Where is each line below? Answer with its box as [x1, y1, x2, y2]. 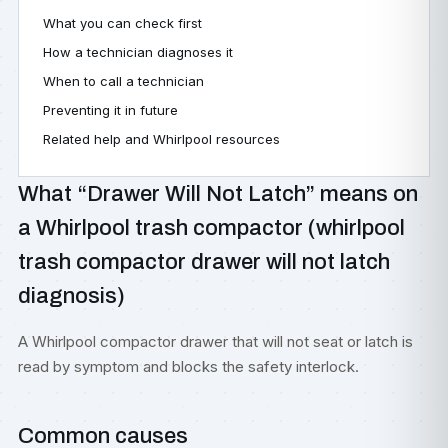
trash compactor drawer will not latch [18, 250, 390, 274]
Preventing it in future [43, 102, 178, 118]
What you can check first [43, 15, 202, 31]
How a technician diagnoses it [43, 44, 233, 60]
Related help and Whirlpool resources [43, 131, 280, 147]
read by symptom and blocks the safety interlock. [18, 357, 359, 376]
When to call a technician [43, 73, 204, 89]
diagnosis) [18, 284, 125, 308]
